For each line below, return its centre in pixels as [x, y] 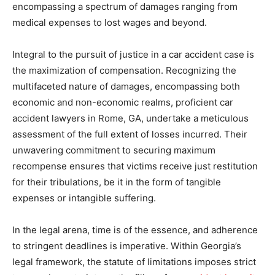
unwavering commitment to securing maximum [114, 150]
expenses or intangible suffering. [84, 198]
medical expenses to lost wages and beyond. [110, 22]
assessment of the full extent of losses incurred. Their [130, 134]
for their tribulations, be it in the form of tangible [117, 182]
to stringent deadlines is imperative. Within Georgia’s [127, 246]
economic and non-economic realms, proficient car [123, 102]
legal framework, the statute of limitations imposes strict [134, 261]
